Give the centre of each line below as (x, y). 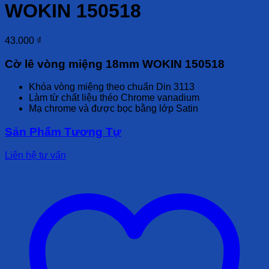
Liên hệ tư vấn (35, 155)
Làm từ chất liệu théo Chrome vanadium (114, 98)
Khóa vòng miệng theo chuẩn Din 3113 (112, 87)
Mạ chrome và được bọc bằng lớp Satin (113, 109)
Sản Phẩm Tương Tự (63, 132)
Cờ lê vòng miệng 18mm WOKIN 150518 (115, 64)
